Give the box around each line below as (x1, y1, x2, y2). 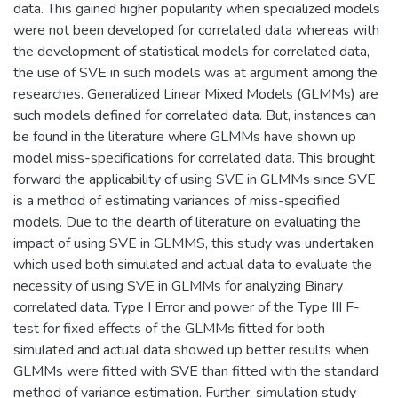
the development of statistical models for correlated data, (13, 41, 370, 61)
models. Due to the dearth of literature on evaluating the (13, 211, 361, 232)
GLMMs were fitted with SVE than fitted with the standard (13, 361, 378, 381)
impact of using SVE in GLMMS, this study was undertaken (13, 233, 374, 253)
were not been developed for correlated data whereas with (13, 20, 379, 40)
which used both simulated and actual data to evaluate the (13, 254, 372, 275)
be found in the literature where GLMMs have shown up (13, 126, 356, 147)
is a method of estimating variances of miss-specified (13, 190, 340, 211)
